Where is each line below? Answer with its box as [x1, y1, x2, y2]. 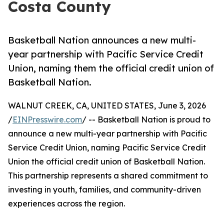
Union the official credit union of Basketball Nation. [8, 156, 205, 167]
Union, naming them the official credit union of [8, 62, 214, 74]
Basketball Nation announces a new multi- [8, 34, 196, 46]
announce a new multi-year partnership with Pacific [8, 128, 207, 139]
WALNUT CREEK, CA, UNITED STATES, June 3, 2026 [8, 100, 206, 111]
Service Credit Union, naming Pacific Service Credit [8, 142, 206, 153]
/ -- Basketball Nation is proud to [82, 114, 210, 125]
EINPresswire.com [12, 114, 82, 125]
